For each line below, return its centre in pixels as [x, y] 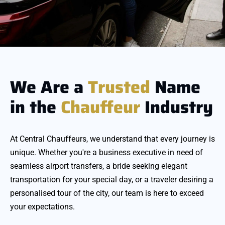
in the [35, 107]
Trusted [119, 87]
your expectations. [42, 207]
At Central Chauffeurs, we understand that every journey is [113, 139]
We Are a [49, 87]
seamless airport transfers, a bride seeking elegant [99, 166]
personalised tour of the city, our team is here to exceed [107, 193]
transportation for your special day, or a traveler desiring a [112, 180]
